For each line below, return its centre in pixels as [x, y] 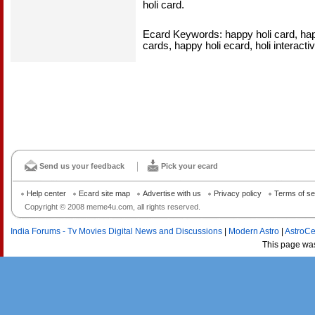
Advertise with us [172, 193]
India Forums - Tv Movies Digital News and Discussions [116, 231]
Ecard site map [104, 193]
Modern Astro [254, 231]
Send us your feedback [82, 166]
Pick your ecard [189, 166]
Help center [46, 193]
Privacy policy [238, 193]
